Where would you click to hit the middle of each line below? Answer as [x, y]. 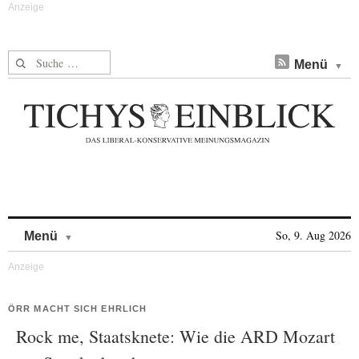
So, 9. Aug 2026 [313, 235]
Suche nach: [39, 60]
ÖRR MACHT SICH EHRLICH [78, 309]
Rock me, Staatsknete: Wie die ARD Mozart [175, 336]
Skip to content [115, 228]
